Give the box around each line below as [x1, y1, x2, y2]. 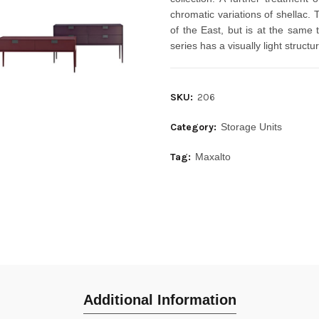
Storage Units [221, 121, 282, 132]
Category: [170, 121, 219, 133]
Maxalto [195, 151, 231, 162]
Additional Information [83, 292, 236, 308]
